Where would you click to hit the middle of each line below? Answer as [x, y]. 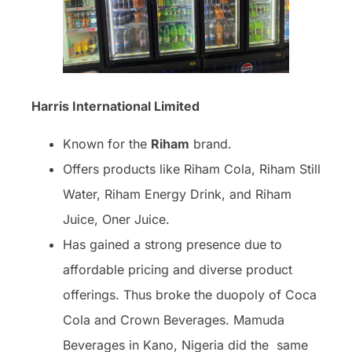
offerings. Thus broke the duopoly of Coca [190, 294]
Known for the [107, 143]
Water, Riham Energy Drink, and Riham [177, 194]
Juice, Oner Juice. [116, 219]
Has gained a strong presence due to [172, 244]
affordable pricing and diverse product [178, 269]
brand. [211, 143]
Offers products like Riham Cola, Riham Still [192, 169]
